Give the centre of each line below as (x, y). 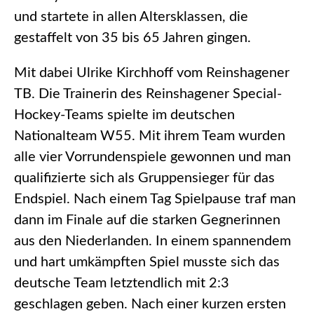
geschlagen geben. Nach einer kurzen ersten (150, 305)
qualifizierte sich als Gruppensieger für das (144, 178)
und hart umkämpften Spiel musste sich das (147, 262)
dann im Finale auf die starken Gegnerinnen (147, 220)
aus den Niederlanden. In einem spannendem (152, 241)
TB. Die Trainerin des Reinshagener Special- (148, 94)
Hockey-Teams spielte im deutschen (124, 115)
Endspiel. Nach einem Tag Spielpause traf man (155, 199)
